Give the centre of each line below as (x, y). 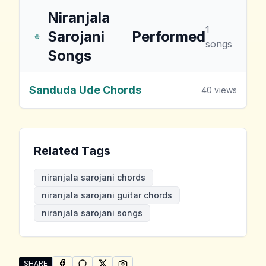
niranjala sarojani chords (94, 177)
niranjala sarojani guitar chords (107, 195)
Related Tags (72, 151)
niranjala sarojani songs (92, 213)
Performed (169, 37)
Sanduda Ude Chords (85, 90)
